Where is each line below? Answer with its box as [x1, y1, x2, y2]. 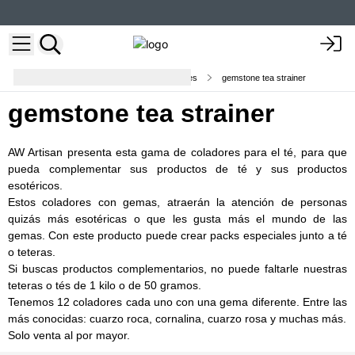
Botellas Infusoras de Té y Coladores [54, 72, 197, 82]
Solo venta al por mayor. [8, 329, 130, 342]
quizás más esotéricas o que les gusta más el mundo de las [8, 212, 347, 226]
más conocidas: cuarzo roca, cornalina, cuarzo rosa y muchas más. [8, 312, 346, 326]
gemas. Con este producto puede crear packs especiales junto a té [8, 229, 347, 242]
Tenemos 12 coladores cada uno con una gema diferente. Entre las [8, 296, 347, 309]
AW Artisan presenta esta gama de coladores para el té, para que [8, 146, 347, 159]
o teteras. [8, 246, 55, 259]
